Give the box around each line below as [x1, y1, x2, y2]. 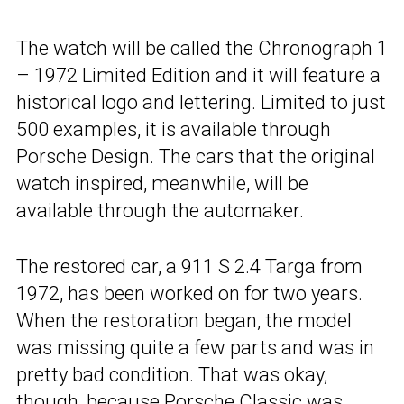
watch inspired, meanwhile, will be [16, 171, 308, 195]
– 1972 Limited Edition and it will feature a [16, 63, 381, 87]
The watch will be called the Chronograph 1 [16, 36, 388, 60]
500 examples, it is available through [16, 117, 331, 141]
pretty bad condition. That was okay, [16, 363, 327, 386]
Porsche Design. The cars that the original [16, 144, 375, 168]
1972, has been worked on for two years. [16, 281, 363, 305]
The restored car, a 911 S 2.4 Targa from [16, 254, 363, 278]
